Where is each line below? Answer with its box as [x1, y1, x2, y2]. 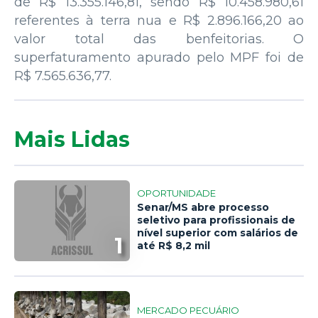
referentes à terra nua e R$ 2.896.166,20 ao [14, 12, 304, 28]
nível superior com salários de [137, 226, 299, 240]
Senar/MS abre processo [137, 201, 270, 214]
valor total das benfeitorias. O [14, 31, 304, 47]
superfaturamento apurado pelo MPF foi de [14, 49, 304, 65]
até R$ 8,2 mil [137, 239, 211, 253]
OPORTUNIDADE [137, 187, 216, 199]
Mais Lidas [14, 126, 130, 153]
